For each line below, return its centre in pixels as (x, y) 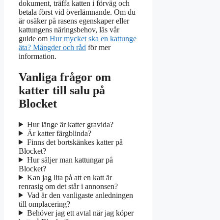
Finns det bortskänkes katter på (75, 142)
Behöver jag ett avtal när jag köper (80, 213)
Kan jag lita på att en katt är (69, 177)
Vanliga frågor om (65, 77)
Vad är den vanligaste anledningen (80, 195)
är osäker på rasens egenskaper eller (74, 21)
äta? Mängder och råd (52, 47)
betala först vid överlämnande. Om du (77, 12)
